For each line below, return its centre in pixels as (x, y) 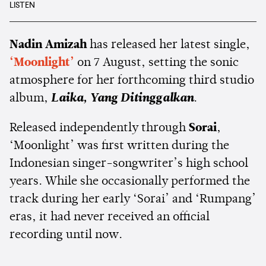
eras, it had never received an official (110, 218)
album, (30, 99)
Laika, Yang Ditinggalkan (122, 99)
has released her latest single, (168, 45)
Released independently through (99, 129)
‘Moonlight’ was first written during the (119, 146)
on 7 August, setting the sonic (158, 63)
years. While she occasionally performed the (130, 182)
